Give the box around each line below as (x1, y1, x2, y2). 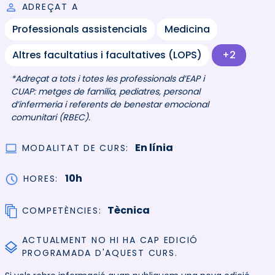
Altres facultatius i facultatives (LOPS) (12, 48, 202, 62)
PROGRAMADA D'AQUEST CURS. (21, 247, 178, 260)
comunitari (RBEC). (10, 111, 90, 123)
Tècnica (107, 203, 150, 218)
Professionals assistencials (12, 22, 147, 36)
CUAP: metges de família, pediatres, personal (10, 85, 200, 98)
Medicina (164, 22, 210, 36)
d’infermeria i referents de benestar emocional (10, 98, 209, 110)
